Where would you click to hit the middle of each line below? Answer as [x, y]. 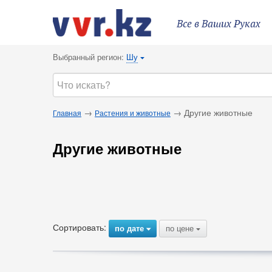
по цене [181, 228]
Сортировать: [80, 227]
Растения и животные [133, 113]
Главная [67, 113]
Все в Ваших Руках [219, 24]
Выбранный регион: [90, 57]
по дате [131, 228]
